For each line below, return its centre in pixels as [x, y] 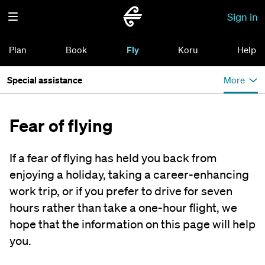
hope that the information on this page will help [132, 224]
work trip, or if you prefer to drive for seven [121, 191]
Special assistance [45, 80]
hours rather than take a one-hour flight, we [123, 208]
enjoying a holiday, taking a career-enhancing [129, 174]
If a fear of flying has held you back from [113, 158]
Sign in [243, 17]
